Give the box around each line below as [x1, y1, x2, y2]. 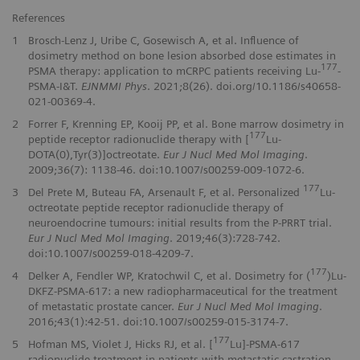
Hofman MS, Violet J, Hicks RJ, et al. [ [27, 337, 213, 350]
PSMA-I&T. [27, 79, 81, 92]
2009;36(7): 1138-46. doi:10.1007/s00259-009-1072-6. [27, 162, 305, 176]
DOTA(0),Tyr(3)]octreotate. [27, 147, 163, 161]
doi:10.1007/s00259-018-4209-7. [27, 246, 194, 260]
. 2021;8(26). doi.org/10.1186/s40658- [146, 79, 341, 92]
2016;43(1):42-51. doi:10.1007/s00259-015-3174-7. [27, 314, 288, 328]
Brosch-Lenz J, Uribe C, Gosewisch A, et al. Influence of [27, 33, 299, 47]
